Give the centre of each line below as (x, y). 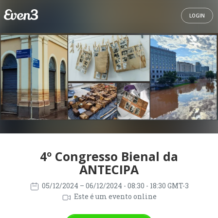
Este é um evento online (114, 197)
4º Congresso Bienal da (109, 156)
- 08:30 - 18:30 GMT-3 (156, 186)
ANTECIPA (109, 169)
